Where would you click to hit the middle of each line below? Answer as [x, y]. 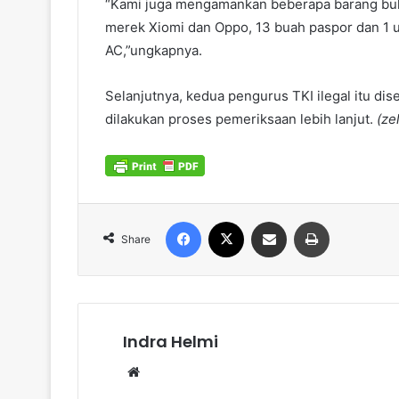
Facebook [228, 221]
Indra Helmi [171, 342]
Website [169, 371]
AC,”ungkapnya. [154, 51]
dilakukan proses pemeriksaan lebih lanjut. [239, 119]
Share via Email [300, 221]
